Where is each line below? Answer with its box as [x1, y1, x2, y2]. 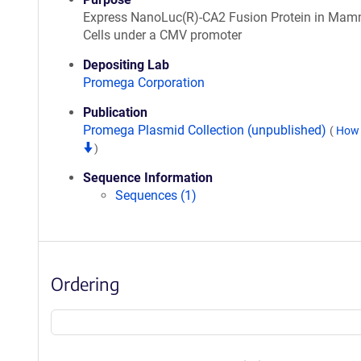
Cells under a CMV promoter [83, 27, 242, 43]
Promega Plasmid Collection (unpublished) [83, 122, 330, 138]
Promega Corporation [83, 75, 205, 90]
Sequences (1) [115, 188, 197, 203]
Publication [83, 105, 147, 120]
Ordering [51, 272, 119, 295]
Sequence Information [83, 170, 213, 185]
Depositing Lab [83, 57, 169, 73]
